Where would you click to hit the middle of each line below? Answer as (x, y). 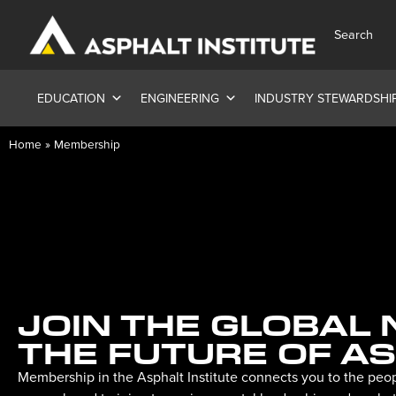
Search (354, 34)
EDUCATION (71, 99)
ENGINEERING (180, 99)
